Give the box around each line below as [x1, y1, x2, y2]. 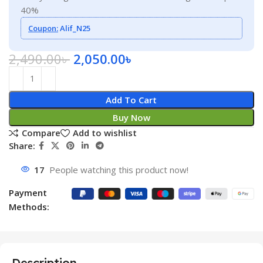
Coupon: [28, 22, 58, 33]
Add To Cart [106, 93, 157, 106]
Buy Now [112, 111, 150, 123]
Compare [21, 127, 60, 139]
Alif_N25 [58, 22, 90, 33]
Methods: [9, 200, 49, 213]
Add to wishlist [72, 127, 137, 139]
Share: [9, 140, 35, 152]
